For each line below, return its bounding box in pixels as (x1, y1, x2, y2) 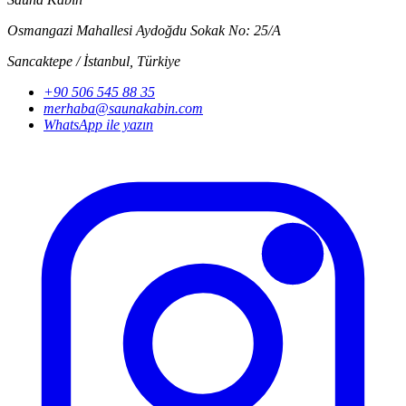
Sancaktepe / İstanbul (7, 53, 130, 70)
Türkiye (137, 53, 180, 70)
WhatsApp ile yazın (43, 117, 153, 133)
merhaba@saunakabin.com (43, 101, 203, 117)
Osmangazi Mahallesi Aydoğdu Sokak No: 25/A (7, 23, 281, 39)
